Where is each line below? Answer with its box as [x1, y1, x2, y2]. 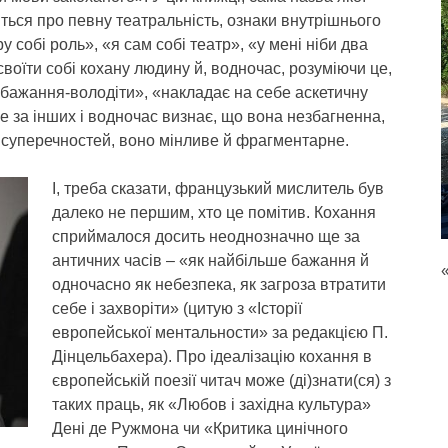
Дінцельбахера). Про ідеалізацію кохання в [52, 348, 372, 365]
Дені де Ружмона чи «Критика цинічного [52, 420, 348, 437]
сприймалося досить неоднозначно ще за [52, 228, 360, 245]
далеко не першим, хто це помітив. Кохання [52, 204, 376, 221]
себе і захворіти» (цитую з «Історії [52, 300, 302, 317]
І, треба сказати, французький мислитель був [52, 180, 384, 197]
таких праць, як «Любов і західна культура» [52, 396, 371, 413]
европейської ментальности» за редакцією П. [52, 324, 388, 341]
